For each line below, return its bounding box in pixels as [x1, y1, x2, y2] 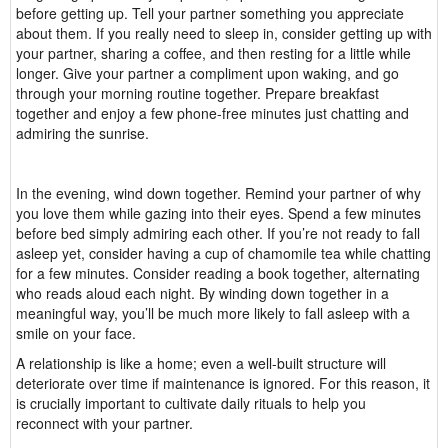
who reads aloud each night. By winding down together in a [16, 283, 389, 303]
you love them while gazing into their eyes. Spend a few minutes [16, 203, 421, 223]
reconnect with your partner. [16, 413, 197, 433]
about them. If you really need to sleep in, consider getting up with [16, 23, 432, 43]
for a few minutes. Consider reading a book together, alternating [16, 263, 420, 283]
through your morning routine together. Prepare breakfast [16, 83, 379, 103]
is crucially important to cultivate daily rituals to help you [16, 393, 366, 413]
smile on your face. [16, 323, 140, 343]
